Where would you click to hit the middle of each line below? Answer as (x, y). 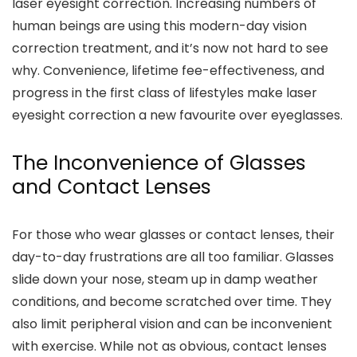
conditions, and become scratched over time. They (172, 301)
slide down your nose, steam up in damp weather (165, 279)
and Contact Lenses (112, 186)
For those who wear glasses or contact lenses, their (173, 234)
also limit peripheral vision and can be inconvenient (172, 324)
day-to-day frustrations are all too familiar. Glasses (173, 257)
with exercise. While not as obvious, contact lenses (169, 346)
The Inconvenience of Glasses (159, 163)
